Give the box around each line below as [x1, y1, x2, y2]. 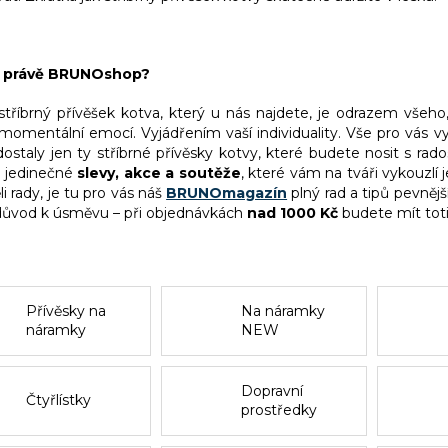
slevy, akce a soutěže [77, 163, 241, 182]
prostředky [241, 400, 318, 419]
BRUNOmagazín [166, 183, 288, 202]
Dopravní [241, 381, 304, 400]
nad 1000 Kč [247, 203, 338, 222]
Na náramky [241, 301, 326, 320]
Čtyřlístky [25, 391, 91, 410]
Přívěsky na [25, 301, 106, 320]
